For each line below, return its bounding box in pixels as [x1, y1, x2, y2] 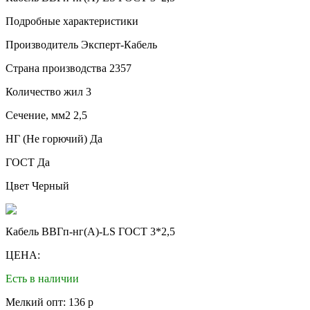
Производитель [6, 38, 81, 51]
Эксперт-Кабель [81, 38, 157, 51]
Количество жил [6, 85, 86, 98]
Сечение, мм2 [6, 109, 73, 121]
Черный [32, 179, 69, 192]
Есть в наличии [6, 272, 79, 284]
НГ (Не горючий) [6, 132, 90, 145]
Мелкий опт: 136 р [6, 295, 93, 308]
